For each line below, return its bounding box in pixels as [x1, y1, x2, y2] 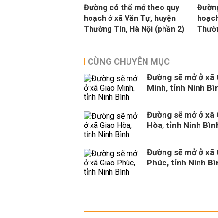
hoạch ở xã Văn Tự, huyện [84, 14, 176, 23]
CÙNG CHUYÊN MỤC [88, 56, 170, 67]
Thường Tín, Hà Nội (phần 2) [84, 24, 184, 34]
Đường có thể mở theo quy [84, 3, 179, 12]
